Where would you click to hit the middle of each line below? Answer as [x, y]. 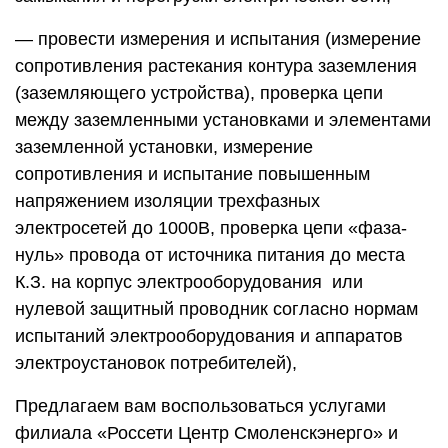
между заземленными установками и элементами [223, 119]
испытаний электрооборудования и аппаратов [209, 335]
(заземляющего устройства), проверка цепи [199, 92]
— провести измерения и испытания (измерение [218, 38]
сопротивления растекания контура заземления [216, 65]
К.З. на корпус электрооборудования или [189, 281]
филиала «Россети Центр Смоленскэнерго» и [206, 432]
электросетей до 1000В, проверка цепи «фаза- [211, 227]
